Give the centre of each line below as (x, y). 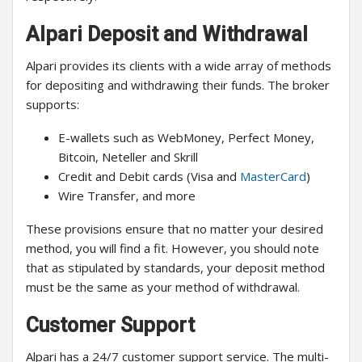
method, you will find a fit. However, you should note (173, 248)
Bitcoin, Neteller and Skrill (128, 157)
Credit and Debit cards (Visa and (149, 177)
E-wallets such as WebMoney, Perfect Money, (186, 138)
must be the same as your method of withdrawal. (163, 287)
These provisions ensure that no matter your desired (175, 229)
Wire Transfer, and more (127, 196)
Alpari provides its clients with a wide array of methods (179, 66)
